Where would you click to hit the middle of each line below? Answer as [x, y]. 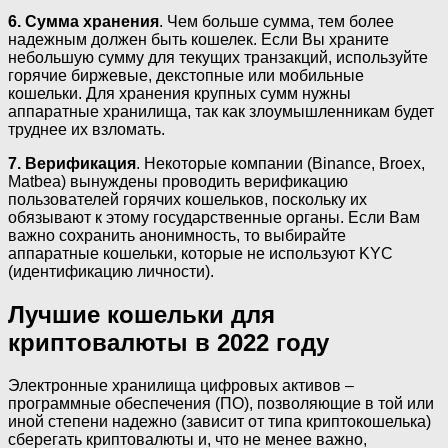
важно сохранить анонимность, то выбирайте [177, 235]
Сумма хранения [92, 21]
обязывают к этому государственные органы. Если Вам [214, 217]
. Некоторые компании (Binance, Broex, [280, 163]
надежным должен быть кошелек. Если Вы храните [198, 39]
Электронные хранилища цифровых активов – [181, 385]
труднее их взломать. [86, 129]
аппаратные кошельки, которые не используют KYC [200, 253]
